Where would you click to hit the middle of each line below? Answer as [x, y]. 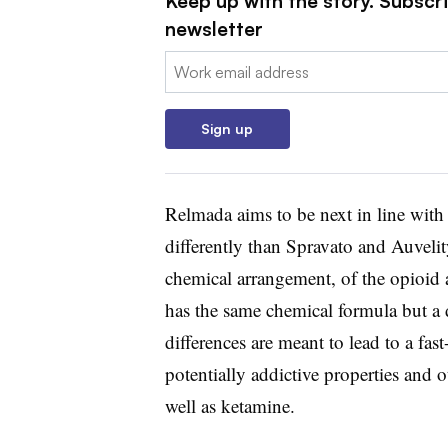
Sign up [227, 128]
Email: [185, 62]
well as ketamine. [229, 405]
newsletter [213, 28]
